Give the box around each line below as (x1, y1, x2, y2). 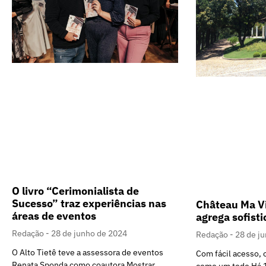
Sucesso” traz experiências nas (12, 196, 166, 210)
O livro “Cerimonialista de (12, 183, 139, 198)
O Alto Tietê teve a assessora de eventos (12, 246, 163, 258)
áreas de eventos (12, 208, 96, 223)
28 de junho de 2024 (51, 227, 127, 239)
